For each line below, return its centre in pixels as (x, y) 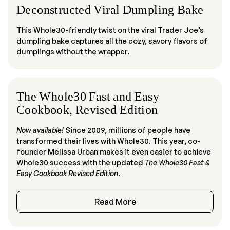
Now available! (40, 130)
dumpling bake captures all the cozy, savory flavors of (112, 41)
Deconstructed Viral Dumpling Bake (110, 10)
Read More (115, 202)
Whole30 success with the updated (80, 162)
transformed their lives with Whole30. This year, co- (108, 141)
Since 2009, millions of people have (127, 130)
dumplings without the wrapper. (73, 52)
